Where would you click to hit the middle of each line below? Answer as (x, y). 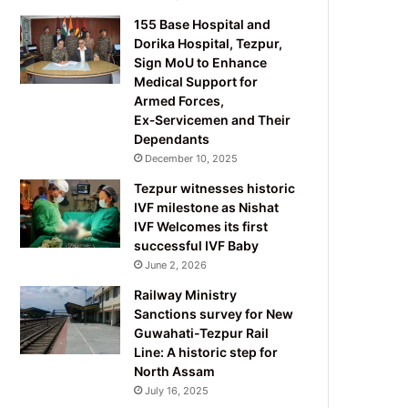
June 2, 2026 (176, 265)
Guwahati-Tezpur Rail (202, 332)
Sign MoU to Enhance (201, 62)
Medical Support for (196, 81)
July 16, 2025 (177, 390)
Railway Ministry (186, 294)
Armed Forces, (179, 100)
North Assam (175, 371)
